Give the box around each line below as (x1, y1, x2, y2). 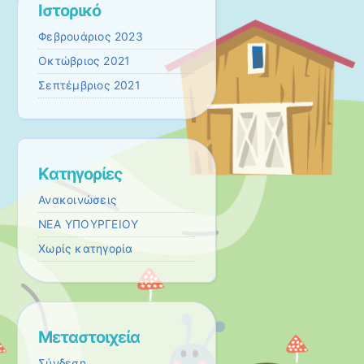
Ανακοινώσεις (38, 193, 117, 207)
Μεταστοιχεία (38, 327, 140, 347)
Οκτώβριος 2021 (38, 54, 130, 68)
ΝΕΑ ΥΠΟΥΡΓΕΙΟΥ (38, 218, 139, 232)
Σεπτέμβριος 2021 (38, 79, 140, 93)
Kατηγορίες (38, 164, 123, 184)
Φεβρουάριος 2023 (38, 30, 143, 44)
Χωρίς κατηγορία (38, 242, 133, 256)
